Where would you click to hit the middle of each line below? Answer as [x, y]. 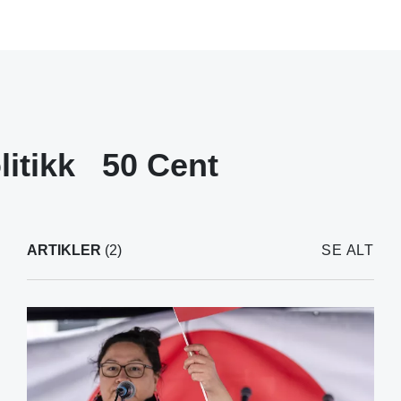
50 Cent [160, 165]
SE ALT [348, 250]
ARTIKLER [64, 250]
